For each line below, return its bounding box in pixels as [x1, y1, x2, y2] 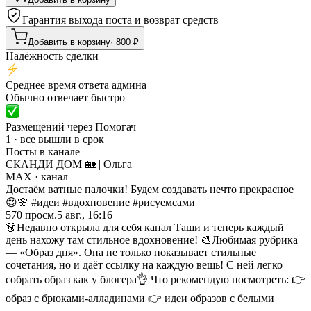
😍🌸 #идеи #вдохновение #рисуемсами [6, 196, 195, 208]
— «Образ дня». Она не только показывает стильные [6, 246, 256, 258]
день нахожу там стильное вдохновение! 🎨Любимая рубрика [6, 233, 298, 246]
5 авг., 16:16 [57, 208, 112, 221]
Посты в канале [6, 145, 80, 158]
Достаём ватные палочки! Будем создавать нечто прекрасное [6, 183, 294, 195]
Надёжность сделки [6, 49, 99, 62]
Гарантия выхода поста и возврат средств [22, 13, 219, 26]
